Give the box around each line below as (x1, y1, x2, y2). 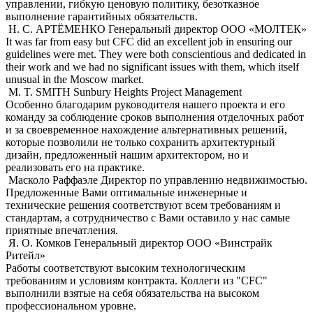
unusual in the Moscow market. (6, 73, 144, 85)
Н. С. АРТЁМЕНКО (8, 22, 105, 35)
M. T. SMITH (8, 85, 71, 98)
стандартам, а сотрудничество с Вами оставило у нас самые (6, 211, 290, 224)
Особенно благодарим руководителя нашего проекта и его (6, 98, 285, 110)
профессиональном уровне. (6, 299, 136, 312)
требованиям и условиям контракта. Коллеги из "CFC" (6, 274, 268, 286)
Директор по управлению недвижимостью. (101, 173, 307, 186)
